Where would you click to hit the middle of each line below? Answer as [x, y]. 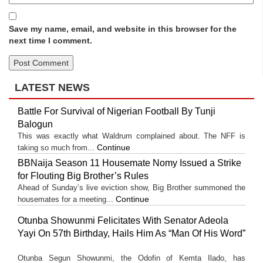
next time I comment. [50, 41]
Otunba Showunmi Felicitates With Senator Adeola [123, 220]
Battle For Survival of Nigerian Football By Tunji [117, 111]
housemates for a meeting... [67, 199]
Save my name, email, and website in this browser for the [123, 29]
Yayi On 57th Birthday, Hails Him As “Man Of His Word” [131, 233]
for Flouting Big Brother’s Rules [83, 176]
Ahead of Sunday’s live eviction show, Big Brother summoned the [131, 188]
